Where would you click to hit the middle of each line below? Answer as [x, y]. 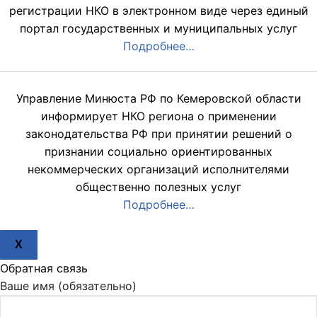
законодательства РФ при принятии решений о [158, 134]
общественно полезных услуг [158, 187]
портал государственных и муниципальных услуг [158, 28]
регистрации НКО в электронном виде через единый [158, 10]
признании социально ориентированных [158, 152]
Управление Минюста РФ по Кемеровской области [158, 99]
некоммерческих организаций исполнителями [158, 169]
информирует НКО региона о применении [158, 116]
